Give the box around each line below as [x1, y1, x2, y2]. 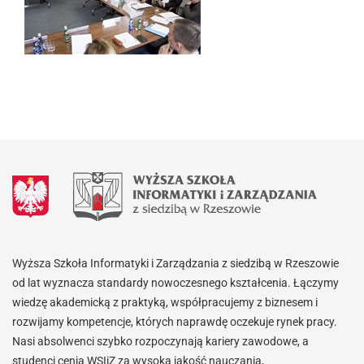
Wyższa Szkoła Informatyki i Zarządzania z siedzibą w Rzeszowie [12, 257, 339, 270]
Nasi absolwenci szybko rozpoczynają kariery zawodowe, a [12, 335, 309, 348]
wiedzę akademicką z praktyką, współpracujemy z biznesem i [12, 296, 318, 309]
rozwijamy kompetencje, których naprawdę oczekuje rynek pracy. [12, 315, 337, 328]
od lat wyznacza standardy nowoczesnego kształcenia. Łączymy [12, 276, 339, 289]
